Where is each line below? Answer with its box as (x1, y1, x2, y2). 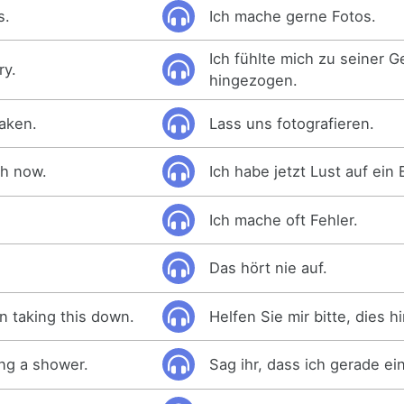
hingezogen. (209, 71, 298, 90)
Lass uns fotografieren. (209, 114, 375, 133)
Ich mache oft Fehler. (209, 210, 359, 229)
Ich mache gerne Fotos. (209, 6, 377, 25)
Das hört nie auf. (209, 259, 328, 278)
